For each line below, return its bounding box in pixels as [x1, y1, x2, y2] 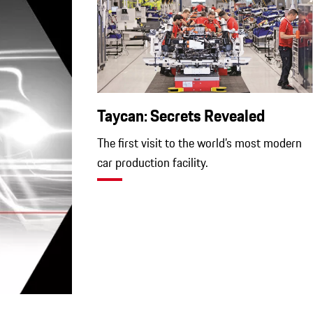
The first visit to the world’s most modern [97, 133, 302, 154]
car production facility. [97, 152, 208, 173]
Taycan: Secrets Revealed [97, 102, 265, 130]
